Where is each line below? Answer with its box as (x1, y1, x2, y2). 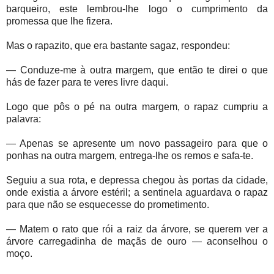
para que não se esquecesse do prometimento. (6, 199, 209, 210)
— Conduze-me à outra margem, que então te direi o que (6, 65, 268, 76)
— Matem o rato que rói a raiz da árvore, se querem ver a (6, 224, 268, 235)
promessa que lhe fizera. (6, 16, 113, 27)
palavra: (6, 114, 41, 125)
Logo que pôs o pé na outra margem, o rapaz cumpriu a (6, 102, 268, 113)
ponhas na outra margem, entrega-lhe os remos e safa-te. (6, 150, 253, 161)
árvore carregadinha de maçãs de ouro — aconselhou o (6, 236, 268, 247)
